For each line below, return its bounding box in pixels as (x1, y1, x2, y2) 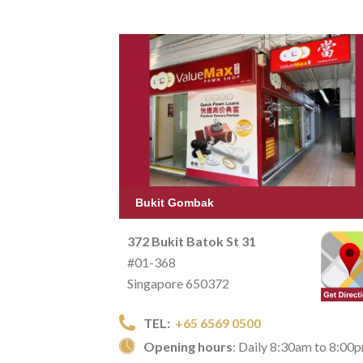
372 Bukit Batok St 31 (127, 233, 256, 249)
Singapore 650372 (127, 275, 229, 291)
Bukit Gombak (135, 195, 214, 209)
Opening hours (143, 338, 233, 354)
